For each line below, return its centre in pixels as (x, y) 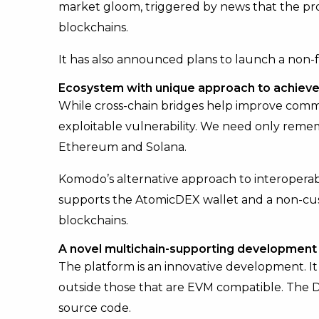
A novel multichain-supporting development (188, 249)
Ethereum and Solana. (122, 147)
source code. (96, 308)
